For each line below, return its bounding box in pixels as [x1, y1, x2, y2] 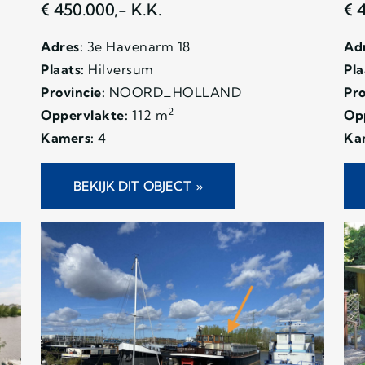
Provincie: [41, 83, 105, 100]
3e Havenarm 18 [83, 37, 191, 55]
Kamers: [41, 129, 95, 146]
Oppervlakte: [41, 106, 128, 123]
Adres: [41, 37, 83, 55]
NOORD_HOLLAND [105, 83, 241, 100]
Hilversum [84, 60, 154, 77]
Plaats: [41, 60, 85, 77]
